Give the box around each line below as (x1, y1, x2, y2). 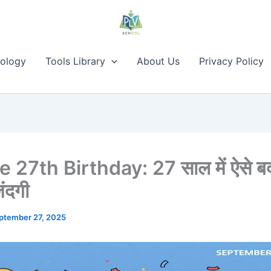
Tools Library (45, 55, 105, 67)
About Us (136, 55, 180, 67)
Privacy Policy (198, 55, 264, 67)
